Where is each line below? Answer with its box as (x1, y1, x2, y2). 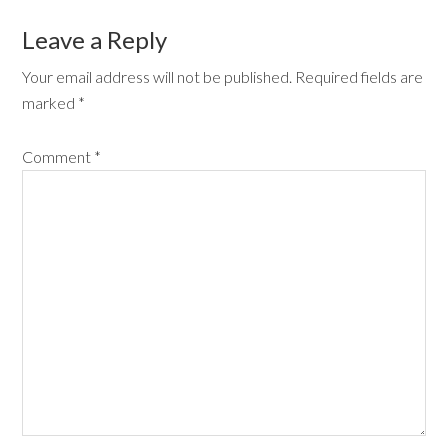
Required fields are (295, 67, 424, 86)
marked (22, 93, 79, 112)
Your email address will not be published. (22, 67, 293, 86)
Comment (22, 147, 95, 166)
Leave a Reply (22, 25, 168, 54)
